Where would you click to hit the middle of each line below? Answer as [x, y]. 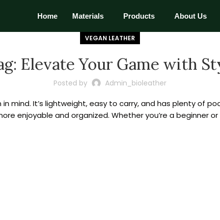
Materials [88, 16]
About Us [191, 16]
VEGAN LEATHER [110, 38]
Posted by [70, 83]
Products [139, 16]
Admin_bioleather [136, 83]
